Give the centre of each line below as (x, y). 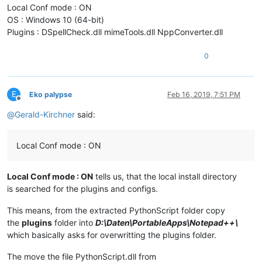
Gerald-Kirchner (45, 115)
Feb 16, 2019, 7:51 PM (204, 95)
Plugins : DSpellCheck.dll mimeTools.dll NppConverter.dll (115, 32)
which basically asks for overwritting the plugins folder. (112, 235)
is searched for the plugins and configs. (82, 189)
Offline (29, 103)
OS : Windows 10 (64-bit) (56, 20)
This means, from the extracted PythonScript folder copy (116, 211)
